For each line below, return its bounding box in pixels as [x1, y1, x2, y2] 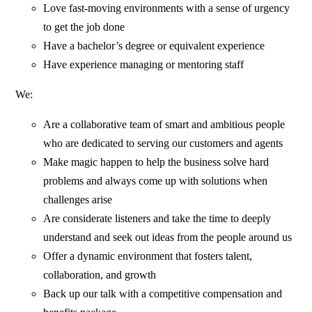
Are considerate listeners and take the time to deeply [43, 212, 272, 224]
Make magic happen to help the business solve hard [43, 155, 270, 168]
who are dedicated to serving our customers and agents [43, 136, 283, 149]
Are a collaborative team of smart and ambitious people [43, 118, 286, 130]
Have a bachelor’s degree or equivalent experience [43, 39, 265, 52]
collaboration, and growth [43, 268, 157, 281]
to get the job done [43, 20, 125, 33]
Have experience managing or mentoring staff [43, 58, 244, 70]
